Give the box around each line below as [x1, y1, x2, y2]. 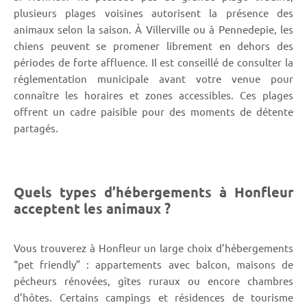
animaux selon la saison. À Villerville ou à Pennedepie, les [14, 22, 293, 36]
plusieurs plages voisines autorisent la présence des [14, 5, 293, 19]
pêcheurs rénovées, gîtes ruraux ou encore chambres [14, 273, 293, 287]
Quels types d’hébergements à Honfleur [14, 182, 293, 201]
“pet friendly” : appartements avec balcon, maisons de [14, 257, 293, 271]
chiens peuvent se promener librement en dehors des [14, 38, 293, 52]
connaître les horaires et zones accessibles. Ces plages [14, 88, 293, 101]
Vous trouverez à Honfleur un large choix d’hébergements [14, 241, 293, 254]
